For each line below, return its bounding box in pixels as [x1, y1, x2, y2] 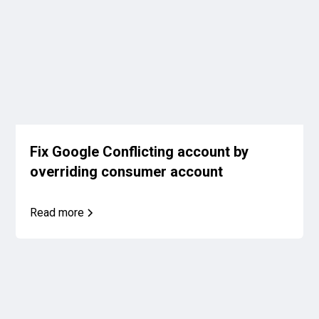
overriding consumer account [30, 163, 224, 181]
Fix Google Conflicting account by [30, 143, 249, 161]
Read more [30, 206, 85, 220]
